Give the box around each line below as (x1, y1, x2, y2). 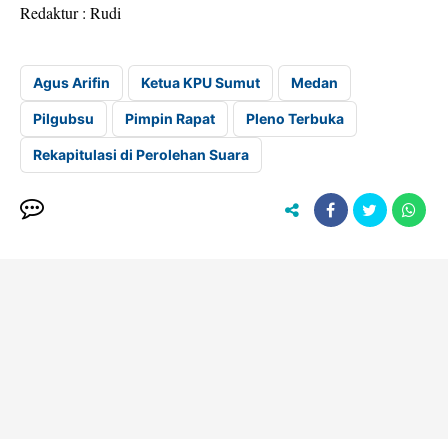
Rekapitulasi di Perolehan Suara (33, 146, 249, 164)
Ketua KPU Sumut (141, 74, 260, 92)
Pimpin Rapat (125, 110, 215, 128)
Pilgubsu (33, 110, 94, 128)
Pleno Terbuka (246, 110, 344, 128)
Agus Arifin (33, 74, 110, 92)
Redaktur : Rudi (20, 2, 121, 24)
